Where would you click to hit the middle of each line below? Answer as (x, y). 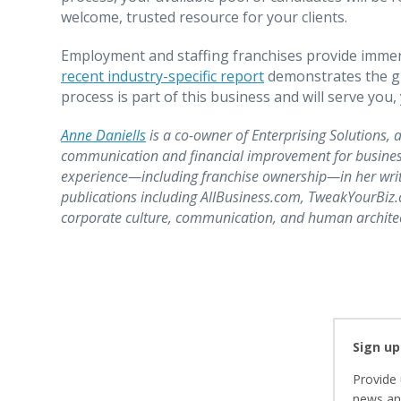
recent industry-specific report (162, 76)
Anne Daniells (103, 135)
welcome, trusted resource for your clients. (204, 17)
